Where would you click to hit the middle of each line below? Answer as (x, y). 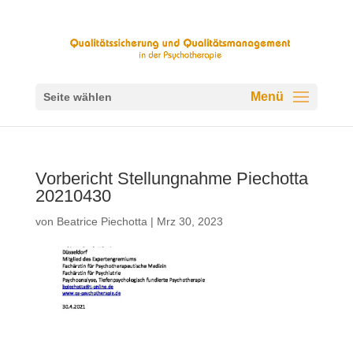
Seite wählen (77, 97)
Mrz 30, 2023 (190, 221)
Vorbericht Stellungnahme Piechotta (171, 178)
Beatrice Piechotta (102, 221)
